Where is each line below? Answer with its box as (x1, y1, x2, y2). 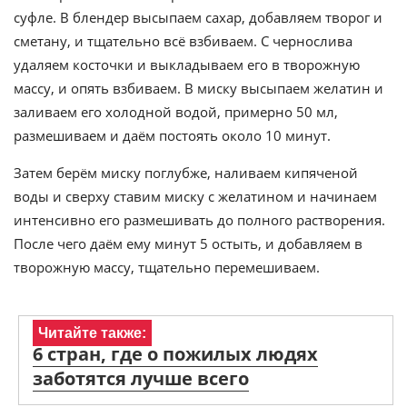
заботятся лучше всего (33, 366, 249, 391)
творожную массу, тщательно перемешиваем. (14, 258, 320, 276)
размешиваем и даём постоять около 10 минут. (14, 126, 331, 144)
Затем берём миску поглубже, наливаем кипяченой (14, 164, 358, 182)
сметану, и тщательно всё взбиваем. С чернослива (14, 32, 352, 50)
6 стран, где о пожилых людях (33, 342, 318, 366)
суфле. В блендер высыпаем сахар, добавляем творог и (14, 8, 382, 26)
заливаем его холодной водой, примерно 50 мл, (14, 103, 338, 121)
